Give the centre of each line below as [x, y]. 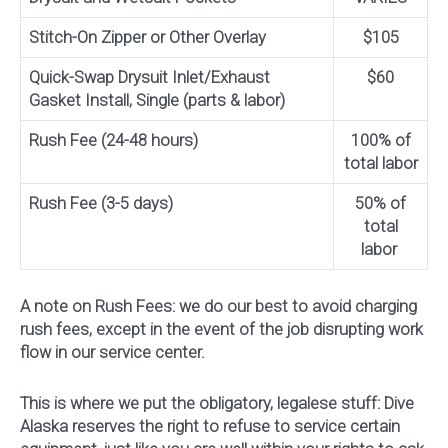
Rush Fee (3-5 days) [101, 203]
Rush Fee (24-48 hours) [113, 140]
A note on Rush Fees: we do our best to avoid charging [218, 306]
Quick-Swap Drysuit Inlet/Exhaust [149, 77]
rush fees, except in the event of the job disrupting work [221, 329]
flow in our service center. [112, 352]
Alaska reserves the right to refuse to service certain [210, 427]
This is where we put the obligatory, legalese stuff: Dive [217, 404]
